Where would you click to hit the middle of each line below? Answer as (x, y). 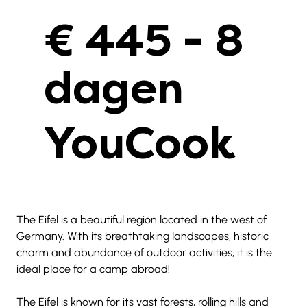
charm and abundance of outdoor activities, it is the (146, 252)
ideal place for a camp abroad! (93, 269)
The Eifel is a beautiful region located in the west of (143, 219)
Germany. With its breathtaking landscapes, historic (144, 236)
